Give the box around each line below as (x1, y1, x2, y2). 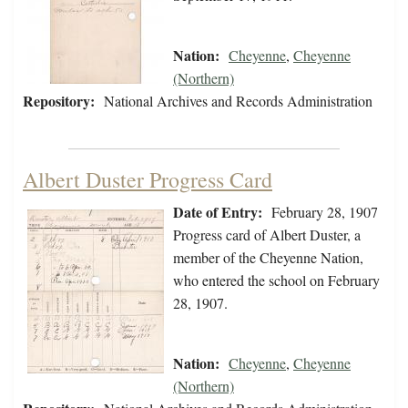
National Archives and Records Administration (104, 91, 372, 111)
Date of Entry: (173, 201, 262, 223)
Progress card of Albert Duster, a (173, 225, 361, 245)
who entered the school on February (173, 270, 380, 291)
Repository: (23, 90, 95, 112)
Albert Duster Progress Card (23, 165, 272, 195)
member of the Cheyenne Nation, (173, 248, 363, 268)
